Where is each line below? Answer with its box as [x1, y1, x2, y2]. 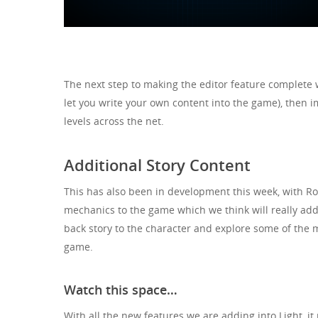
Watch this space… [64, 281, 177, 299]
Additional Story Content [64, 154, 251, 176]
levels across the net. [64, 114, 164, 128]
